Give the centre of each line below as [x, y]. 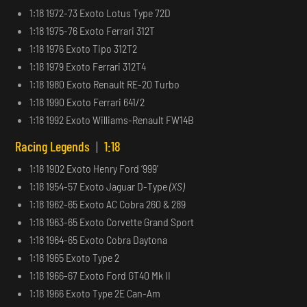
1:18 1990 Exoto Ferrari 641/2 [87, 101]
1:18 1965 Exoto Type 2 [75, 257]
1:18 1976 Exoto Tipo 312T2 [84, 48]
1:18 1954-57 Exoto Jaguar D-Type [100, 186]
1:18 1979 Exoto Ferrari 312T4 [88, 66]
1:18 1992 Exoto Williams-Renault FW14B [112, 119]
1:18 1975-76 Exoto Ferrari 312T [93, 30]
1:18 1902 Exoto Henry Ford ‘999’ [94, 168]
